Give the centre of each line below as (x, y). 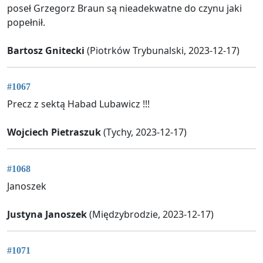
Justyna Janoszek (47, 214)
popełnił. (26, 23)
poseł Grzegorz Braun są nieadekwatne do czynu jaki (124, 9)
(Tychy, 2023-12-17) (144, 132)
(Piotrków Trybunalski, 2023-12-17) (162, 51)
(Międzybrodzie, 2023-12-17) (150, 214)
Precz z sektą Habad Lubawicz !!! (78, 104)
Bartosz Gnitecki (46, 51)
